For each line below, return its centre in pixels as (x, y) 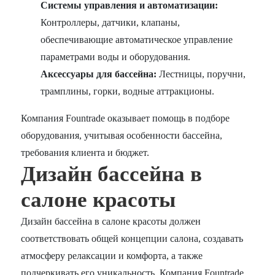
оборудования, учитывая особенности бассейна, (122, 136)
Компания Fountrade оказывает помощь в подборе (126, 118)
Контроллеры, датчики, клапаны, (110, 23)
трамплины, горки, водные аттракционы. (128, 91)
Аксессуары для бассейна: (99, 74)
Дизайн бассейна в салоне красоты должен (111, 222)
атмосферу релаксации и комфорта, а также (112, 256)
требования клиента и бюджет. (85, 153)
